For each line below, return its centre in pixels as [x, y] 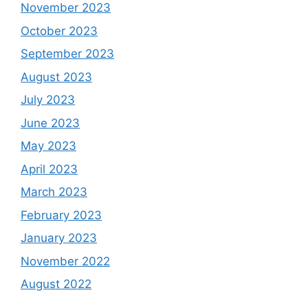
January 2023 [59, 238]
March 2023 [54, 192]
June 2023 [50, 123]
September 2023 [67, 54]
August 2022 [56, 284]
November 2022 [65, 261]
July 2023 [48, 100]
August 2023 [56, 77]
